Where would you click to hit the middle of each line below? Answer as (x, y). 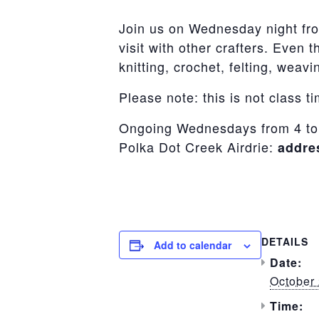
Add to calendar (193, 245)
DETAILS (285, 242)
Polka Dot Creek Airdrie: (198, 147)
